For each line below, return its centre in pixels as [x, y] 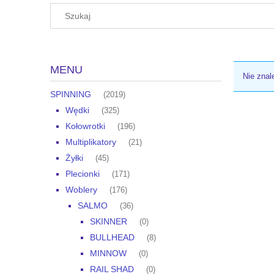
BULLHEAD [112, 238]
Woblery [81, 190]
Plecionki [83, 174]
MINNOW [108, 254]
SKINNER [109, 222]
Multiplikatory [91, 142]
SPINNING [71, 94]
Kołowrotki [85, 126]
